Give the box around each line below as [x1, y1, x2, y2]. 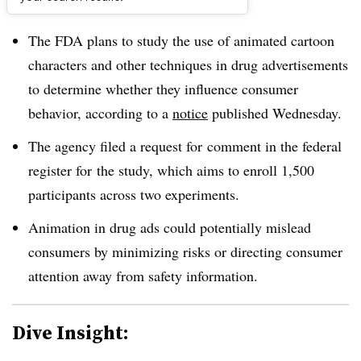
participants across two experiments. [28, 184, 244, 204]
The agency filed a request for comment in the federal [28, 135, 342, 156]
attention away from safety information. [28, 265, 263, 285]
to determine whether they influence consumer [28, 79, 298, 98]
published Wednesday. [208, 103, 346, 122]
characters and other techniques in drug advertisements [28, 55, 348, 74]
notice [172, 103, 208, 122]
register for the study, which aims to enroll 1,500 [28, 160, 314, 180]
